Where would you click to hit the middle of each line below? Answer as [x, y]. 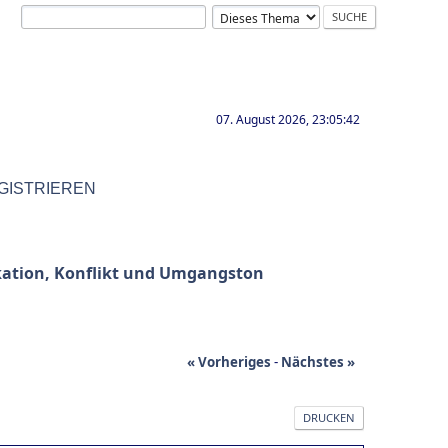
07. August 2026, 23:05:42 [288, 119]
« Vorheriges [229, 362]
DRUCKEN [329, 418]
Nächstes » [318, 362]
